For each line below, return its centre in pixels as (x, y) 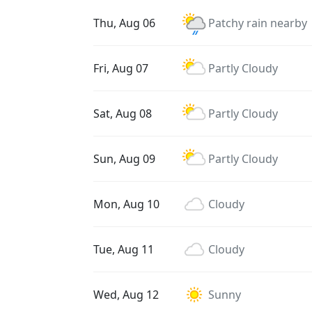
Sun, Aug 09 (124, 159)
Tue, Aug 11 (124, 249)
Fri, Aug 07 (121, 68)
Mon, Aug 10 (126, 204)
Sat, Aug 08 (123, 114)
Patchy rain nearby (258, 23)
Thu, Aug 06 (124, 23)
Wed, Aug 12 (126, 295)
